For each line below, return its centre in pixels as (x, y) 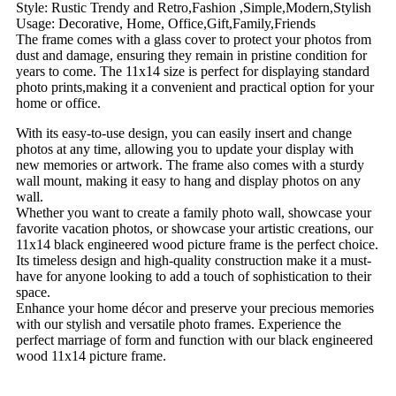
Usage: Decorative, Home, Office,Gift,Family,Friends (166, 23)
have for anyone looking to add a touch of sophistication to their (194, 276)
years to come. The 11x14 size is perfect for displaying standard (193, 71)
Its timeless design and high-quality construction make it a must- (194, 260)
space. (33, 292)
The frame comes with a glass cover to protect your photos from (194, 39)
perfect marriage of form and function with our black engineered (194, 339)
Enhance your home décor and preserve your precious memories (195, 308)
